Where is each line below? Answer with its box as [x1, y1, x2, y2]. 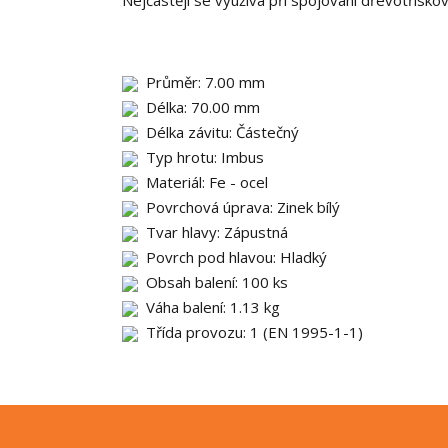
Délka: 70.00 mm [138, 97, 260, 117]
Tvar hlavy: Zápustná [138, 222, 288, 242]
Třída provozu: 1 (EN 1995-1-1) [138, 322, 363, 342]
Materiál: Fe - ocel [138, 172, 268, 192]
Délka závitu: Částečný [138, 122, 299, 142]
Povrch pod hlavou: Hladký [138, 247, 327, 267]
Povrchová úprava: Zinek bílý [138, 197, 340, 217]
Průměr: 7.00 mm [138, 72, 265, 92]
